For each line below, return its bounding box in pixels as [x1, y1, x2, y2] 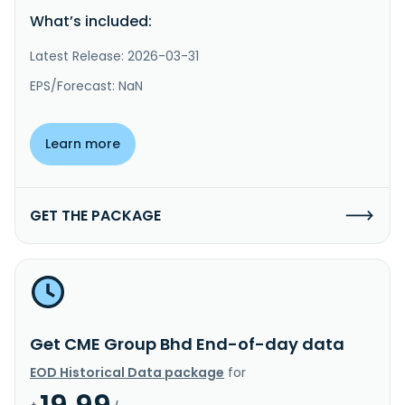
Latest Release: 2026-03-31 [30, 46, 199, 65]
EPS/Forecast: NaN [30, 76, 143, 95]
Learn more [45, 134, 120, 153]
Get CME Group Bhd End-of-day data [30, 332, 344, 355]
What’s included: [30, 10, 152, 32]
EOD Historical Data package [30, 363, 224, 381]
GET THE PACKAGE [30, 204, 161, 226]
